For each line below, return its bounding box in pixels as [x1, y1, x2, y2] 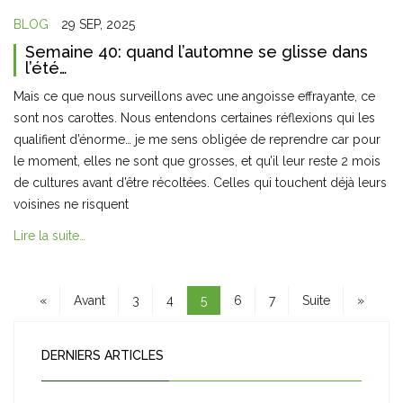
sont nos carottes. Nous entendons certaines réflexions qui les [13, 111, 375, 125]
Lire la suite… [13, 228, 85, 244]
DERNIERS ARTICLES [41, 348, 164, 363]
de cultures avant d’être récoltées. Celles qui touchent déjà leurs [13, 175, 387, 190]
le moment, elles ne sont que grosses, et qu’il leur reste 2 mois [13, 154, 381, 168]
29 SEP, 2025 [61, 17, 135, 31]
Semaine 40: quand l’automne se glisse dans [25, 42, 368, 61]
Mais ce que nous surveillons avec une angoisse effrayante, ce [13, 89, 375, 103]
